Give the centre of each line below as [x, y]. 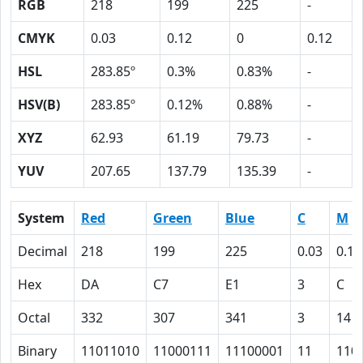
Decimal [43, 251]
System [41, 218]
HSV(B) [39, 105]
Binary [37, 351]
